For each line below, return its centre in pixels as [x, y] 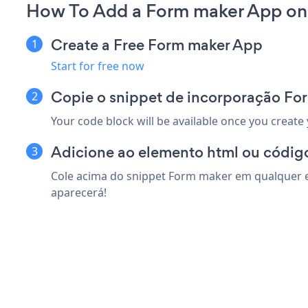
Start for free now [98, 66]
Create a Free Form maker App [157, 45]
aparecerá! [79, 192]
